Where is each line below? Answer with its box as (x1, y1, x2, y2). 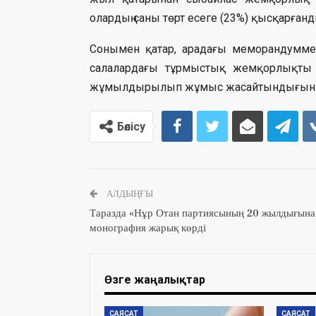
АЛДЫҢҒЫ (104, 188, 153, 200)
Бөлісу (117, 119, 145, 133)
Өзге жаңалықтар (104, 272, 205, 286)
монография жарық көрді (90, 221, 206, 235)
